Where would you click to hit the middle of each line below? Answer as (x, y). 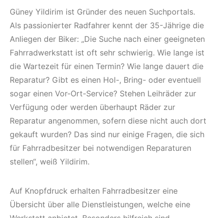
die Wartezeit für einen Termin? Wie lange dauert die (107, 66)
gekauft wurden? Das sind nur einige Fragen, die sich (107, 134)
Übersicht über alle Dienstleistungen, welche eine (100, 204)
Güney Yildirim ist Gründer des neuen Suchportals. (102, 11)
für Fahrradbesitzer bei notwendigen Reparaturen (100, 148)
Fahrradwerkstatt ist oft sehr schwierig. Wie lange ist (107, 52)
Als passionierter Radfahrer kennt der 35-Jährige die (107, 25)
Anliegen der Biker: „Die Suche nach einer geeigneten (107, 39)
